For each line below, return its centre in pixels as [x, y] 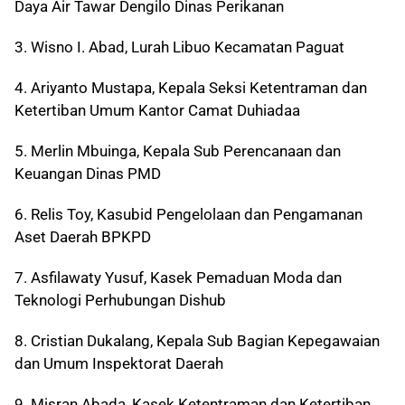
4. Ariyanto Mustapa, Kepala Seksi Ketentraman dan [191, 88]
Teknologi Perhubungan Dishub [120, 301]
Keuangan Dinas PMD [88, 174]
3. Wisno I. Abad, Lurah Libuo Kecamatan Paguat [179, 47]
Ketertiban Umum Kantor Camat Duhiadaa [157, 111]
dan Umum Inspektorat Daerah [119, 364]
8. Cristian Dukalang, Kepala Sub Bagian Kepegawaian [197, 341]
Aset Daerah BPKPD [83, 237]
